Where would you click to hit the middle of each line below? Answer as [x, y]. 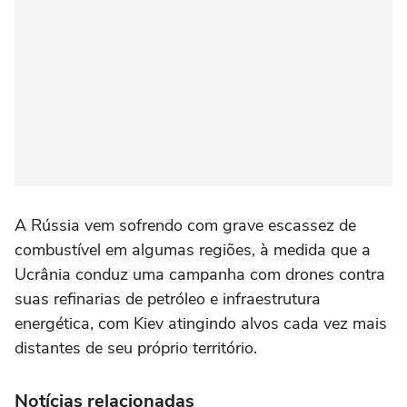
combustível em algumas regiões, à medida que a [193, 250]
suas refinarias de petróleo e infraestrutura [168, 299]
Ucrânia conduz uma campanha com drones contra [200, 274]
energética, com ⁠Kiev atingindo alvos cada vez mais [201, 323]
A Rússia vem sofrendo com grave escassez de [185, 225]
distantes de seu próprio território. [136, 348]
